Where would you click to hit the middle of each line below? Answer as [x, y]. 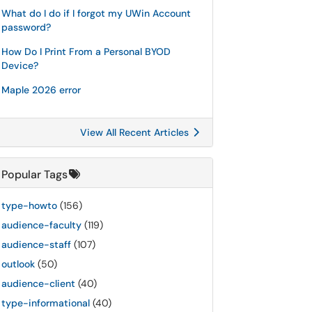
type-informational [46, 303]
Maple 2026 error [41, 90]
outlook [18, 264]
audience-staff [36, 244]
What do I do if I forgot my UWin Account [96, 13]
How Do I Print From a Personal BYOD [86, 52]
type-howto [29, 205]
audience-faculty [41, 225]
